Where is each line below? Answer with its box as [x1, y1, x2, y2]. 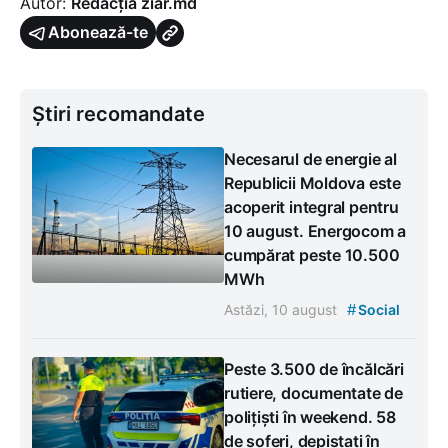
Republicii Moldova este [224, 173, 401, 194]
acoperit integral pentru [224, 197, 399, 218]
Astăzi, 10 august [224, 301, 341, 319]
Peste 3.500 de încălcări [224, 359, 404, 380]
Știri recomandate [32, 102, 205, 127]
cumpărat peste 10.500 [224, 245, 400, 266]
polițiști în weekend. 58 [224, 407, 396, 428]
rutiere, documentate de [224, 383, 403, 404]
